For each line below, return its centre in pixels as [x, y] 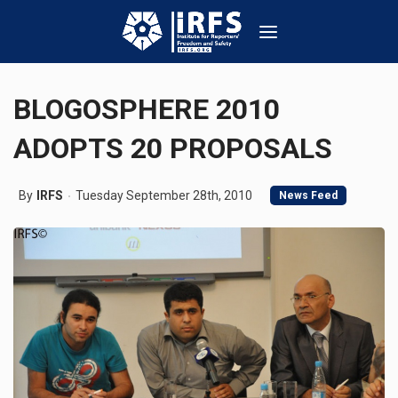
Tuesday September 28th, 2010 [164, 195]
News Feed [308, 195]
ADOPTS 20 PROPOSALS [173, 148]
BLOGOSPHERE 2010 [147, 109]
